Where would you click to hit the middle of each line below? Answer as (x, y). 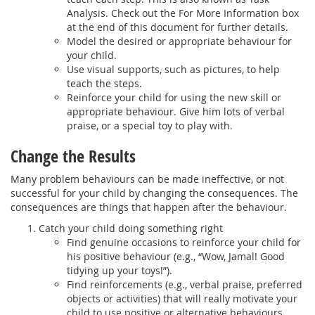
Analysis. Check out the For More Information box (183, 13)
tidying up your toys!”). (120, 270)
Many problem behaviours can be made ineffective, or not (147, 179)
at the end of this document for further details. (178, 27)
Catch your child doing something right (131, 228)
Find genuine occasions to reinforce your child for (184, 242)
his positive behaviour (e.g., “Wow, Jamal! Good (176, 256)
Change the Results (73, 156)
